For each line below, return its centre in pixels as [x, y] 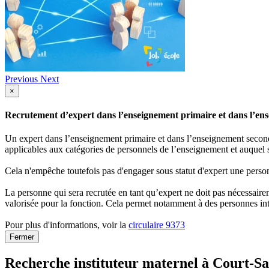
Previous [21, 79]
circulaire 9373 [157, 225]
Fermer [22, 237]
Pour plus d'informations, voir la [67, 225]
